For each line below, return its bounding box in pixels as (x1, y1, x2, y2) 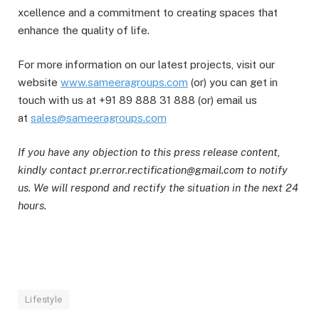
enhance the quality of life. (18, 24, 150, 37)
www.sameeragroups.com (61, 76, 188, 89)
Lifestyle (25, 294, 63, 305)
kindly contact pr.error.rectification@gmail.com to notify (18, 164, 288, 177)
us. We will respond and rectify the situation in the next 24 (18, 182, 298, 194)
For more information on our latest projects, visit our (18, 58, 275, 71)
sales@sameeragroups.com (31, 112, 167, 125)
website (18, 76, 61, 89)
